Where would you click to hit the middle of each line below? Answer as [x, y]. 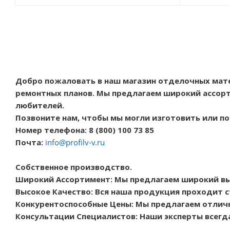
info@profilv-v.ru [75, 142]
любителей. [40, 106]
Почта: [29, 142]
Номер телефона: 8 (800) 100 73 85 [85, 130]
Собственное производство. [74, 167]
